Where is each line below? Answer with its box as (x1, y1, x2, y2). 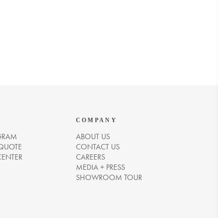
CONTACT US (75, 142, 120, 152)
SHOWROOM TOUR (75, 172, 142, 182)
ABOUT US (75, 131, 110, 142)
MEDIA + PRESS (75, 162, 125, 172)
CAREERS (75, 152, 105, 162)
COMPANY (75, 117, 117, 124)
